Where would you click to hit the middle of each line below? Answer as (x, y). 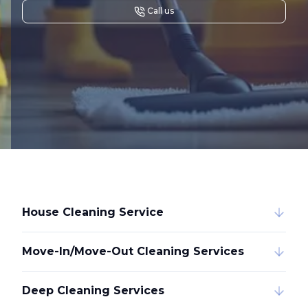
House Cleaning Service (93, 212)
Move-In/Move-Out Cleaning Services (133, 251)
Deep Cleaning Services (93, 290)
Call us (161, 11)
